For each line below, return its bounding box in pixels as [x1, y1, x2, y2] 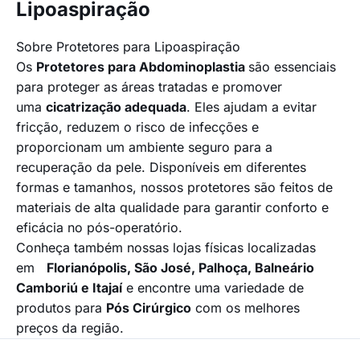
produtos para [16, 300, 106, 317]
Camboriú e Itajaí [16, 280, 122, 297]
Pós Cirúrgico [106, 300, 191, 317]
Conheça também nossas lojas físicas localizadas [16, 239, 316, 256]
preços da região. [16, 320, 124, 337]
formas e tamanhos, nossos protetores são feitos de [16, 179, 333, 196]
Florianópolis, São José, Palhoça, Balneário [47, 260, 314, 276]
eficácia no [16, 219, 87, 236]
